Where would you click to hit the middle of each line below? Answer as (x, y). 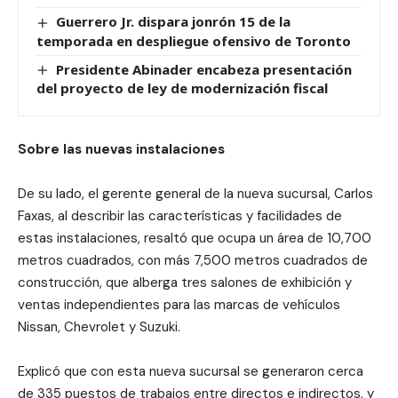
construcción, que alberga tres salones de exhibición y (185, 283)
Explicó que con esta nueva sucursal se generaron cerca (191, 372)
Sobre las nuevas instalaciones (121, 150)
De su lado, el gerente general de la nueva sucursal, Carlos (195, 194)
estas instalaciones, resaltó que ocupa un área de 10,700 (195, 239)
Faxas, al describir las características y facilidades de (180, 216)
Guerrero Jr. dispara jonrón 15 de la (174, 22)
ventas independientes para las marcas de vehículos (179, 305)
